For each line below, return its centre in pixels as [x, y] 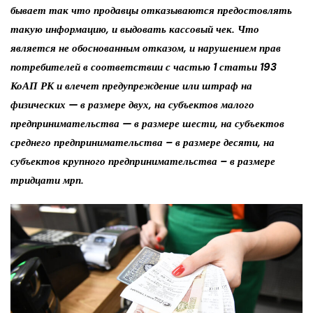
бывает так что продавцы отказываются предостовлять [151, 11]
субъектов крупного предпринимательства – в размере [143, 162]
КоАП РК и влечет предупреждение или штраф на [131, 86]
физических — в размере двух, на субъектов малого [132, 105]
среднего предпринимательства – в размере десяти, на [143, 143]
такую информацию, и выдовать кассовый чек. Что [135, 30]
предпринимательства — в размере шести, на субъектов [147, 124]
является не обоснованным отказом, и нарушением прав [146, 49]
